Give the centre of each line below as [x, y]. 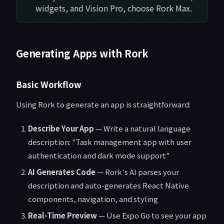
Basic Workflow [49, 84]
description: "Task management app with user [110, 142]
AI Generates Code [62, 172]
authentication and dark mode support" [99, 155]
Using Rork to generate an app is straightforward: [103, 104]
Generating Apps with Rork [82, 53]
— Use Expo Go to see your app [152, 215]
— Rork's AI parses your [137, 172]
